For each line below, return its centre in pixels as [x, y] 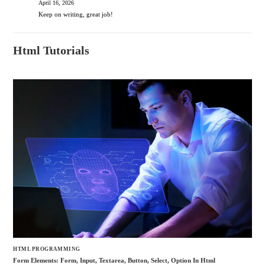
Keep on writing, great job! [75, 14]
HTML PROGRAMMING [47, 249]
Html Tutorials [51, 50]
